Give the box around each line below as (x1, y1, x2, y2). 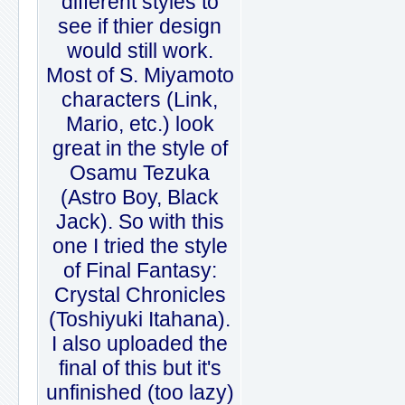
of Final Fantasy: (62, 259, 217, 282)
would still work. (66, 39, 213, 62)
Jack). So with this (55, 210, 224, 233)
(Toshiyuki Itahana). (49, 307, 231, 331)
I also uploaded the (52, 332, 228, 355)
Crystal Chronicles (53, 283, 226, 306)
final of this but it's (58, 356, 221, 380)
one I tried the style (52, 234, 228, 258)
